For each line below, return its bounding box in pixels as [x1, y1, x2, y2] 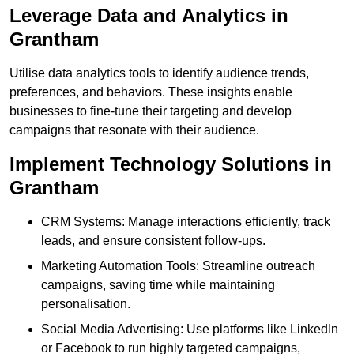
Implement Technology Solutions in [9, 153, 332, 175]
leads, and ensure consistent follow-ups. [41, 234, 265, 248]
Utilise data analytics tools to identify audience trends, [9, 66, 309, 81]
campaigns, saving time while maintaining [41, 278, 275, 292]
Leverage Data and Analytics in [9, 5, 288, 27]
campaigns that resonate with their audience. [9, 123, 259, 137]
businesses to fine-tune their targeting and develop [9, 104, 292, 119]
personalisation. [41, 297, 130, 311]
